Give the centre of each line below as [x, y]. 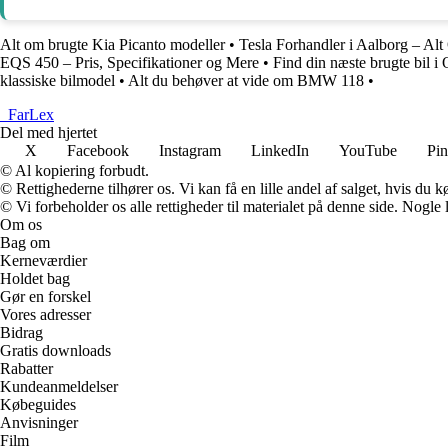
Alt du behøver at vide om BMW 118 [246, 81]
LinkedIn [280, 151]
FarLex [31, 115]
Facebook [98, 151]
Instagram [190, 151]
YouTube [368, 151]
